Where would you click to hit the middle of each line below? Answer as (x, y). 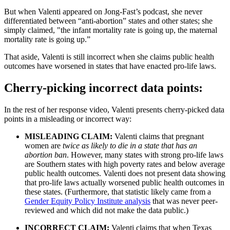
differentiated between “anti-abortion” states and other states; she (108, 21)
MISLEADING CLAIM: (69, 137)
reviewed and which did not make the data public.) (107, 210)
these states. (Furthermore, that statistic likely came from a (118, 192)
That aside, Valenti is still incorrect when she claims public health (109, 57)
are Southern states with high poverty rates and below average (125, 164)
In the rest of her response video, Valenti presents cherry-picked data (114, 110)
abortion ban (46, 155)
